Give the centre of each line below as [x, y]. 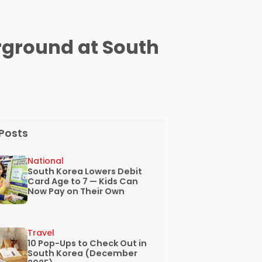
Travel [41, 233]
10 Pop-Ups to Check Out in [87, 244]
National [46, 161]
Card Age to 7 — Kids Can [83, 182]
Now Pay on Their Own [76, 192]
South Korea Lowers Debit [85, 172]
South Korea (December [83, 254]
